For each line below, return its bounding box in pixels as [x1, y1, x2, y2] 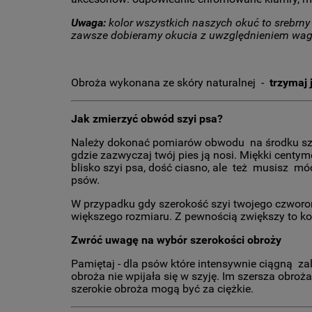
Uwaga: [71, 16, 106, 30]
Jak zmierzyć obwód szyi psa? [71, 112, 223, 126]
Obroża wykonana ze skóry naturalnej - [71, 76, 270, 90]
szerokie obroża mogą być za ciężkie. [71, 282, 253, 296]
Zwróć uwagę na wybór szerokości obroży [71, 233, 281, 247]
